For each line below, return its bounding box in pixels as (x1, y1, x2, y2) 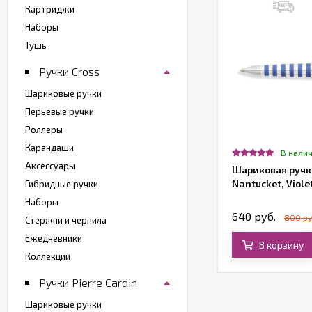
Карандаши (25, 141, 74, 153)
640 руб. (232, 210, 276, 223)
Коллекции (25, 250, 70, 262)
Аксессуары (25, 159, 75, 171)
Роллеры (25, 123, 63, 135)
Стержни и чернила (25, 214, 107, 226)
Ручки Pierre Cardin (39, 276, 137, 289)
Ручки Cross (39, 64, 100, 78)
